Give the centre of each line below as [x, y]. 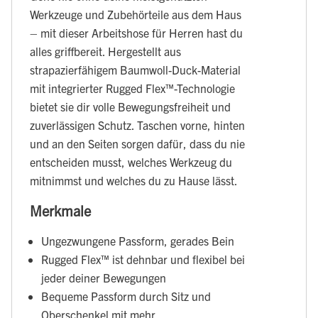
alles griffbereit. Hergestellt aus [105, 51]
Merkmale [61, 210]
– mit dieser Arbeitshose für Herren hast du [136, 33]
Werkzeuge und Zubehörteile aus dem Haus [136, 15]
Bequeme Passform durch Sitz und [126, 296]
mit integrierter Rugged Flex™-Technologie [132, 88]
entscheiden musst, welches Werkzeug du [131, 162]
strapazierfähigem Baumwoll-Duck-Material [135, 70]
